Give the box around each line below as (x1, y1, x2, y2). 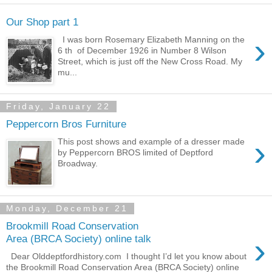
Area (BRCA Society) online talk (6, 232, 151, 245)
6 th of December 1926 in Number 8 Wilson (58, 45, 227, 55)
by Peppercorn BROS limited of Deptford (58, 147, 214, 157)
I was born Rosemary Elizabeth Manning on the (58, 34, 245, 44)
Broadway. (58, 158, 103, 168)
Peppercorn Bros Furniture (6, 117, 126, 130)
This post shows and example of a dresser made (58, 136, 245, 146)
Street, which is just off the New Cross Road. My (58, 56, 243, 66)
